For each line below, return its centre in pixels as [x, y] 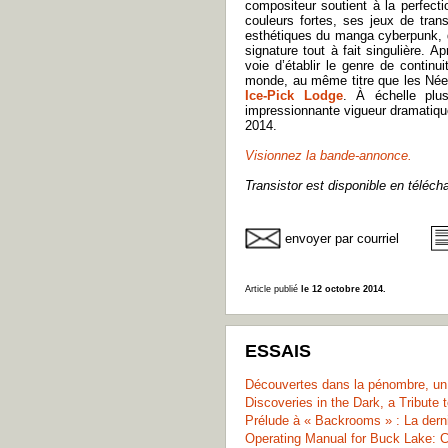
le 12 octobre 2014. [343, 289]
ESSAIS [278, 351]
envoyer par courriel [342, 238]
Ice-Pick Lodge [294, 95]
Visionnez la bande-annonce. [328, 155]
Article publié [273, 289]
